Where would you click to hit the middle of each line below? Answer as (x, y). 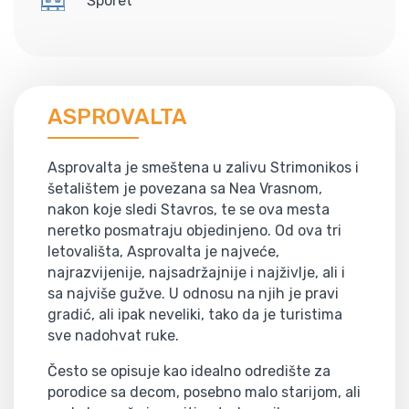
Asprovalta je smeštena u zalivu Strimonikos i (203, 167)
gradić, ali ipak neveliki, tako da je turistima (195, 314)
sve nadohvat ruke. (113, 335)
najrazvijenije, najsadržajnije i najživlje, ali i (196, 272)
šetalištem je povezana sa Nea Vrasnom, (185, 188)
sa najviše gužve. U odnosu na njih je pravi (193, 293)
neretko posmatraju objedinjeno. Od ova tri (194, 230)
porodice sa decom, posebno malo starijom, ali (204, 392)
